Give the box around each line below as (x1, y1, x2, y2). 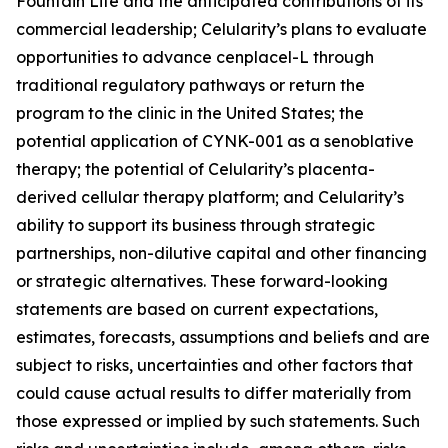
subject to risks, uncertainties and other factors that (16, 355, 413, 375)
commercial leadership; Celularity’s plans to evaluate (16, 19, 427, 39)
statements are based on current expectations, (16, 299, 378, 319)
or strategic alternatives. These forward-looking (16, 271, 388, 291)
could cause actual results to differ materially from (16, 383, 411, 403)
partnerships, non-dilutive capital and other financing (16, 243, 427, 263)
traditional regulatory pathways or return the (16, 75, 365, 95)
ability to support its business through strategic (16, 215, 375, 235)
